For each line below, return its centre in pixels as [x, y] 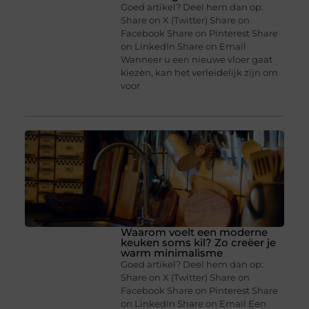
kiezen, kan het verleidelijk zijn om [200, 73]
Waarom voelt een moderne [195, 232]
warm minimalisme [172, 253]
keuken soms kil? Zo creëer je [199, 243]
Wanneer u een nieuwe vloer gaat [197, 60]
